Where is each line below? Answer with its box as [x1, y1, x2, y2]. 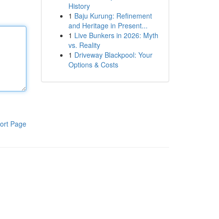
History [68, 1, 90, 11]
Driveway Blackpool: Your [74, 50, 153, 60]
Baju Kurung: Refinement [74, 11, 152, 21]
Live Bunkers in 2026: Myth [74, 30, 158, 40]
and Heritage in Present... [68, 21, 148, 30]
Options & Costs [68, 60, 118, 69]
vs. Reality [68, 40, 100, 50]
